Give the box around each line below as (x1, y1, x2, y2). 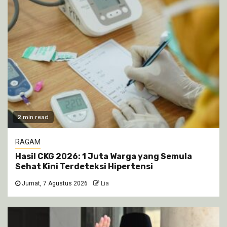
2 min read (18, 113, 49, 121)
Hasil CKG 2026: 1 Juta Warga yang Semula (15, 151, 192, 161)
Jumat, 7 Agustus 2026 (20, 179, 88, 187)
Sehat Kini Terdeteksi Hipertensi (15, 161, 153, 171)
